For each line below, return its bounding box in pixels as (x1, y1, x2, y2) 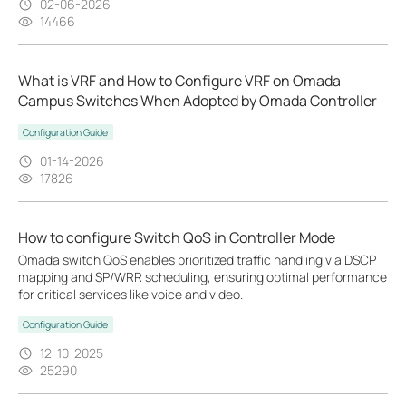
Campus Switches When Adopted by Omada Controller (18, 91, 377, 111)
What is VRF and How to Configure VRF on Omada (18, 71, 341, 91)
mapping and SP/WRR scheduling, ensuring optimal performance (18, 268, 387, 285)
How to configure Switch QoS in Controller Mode (18, 227, 335, 247)
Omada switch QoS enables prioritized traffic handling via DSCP (18, 251, 376, 268)
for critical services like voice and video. (18, 285, 243, 303)
